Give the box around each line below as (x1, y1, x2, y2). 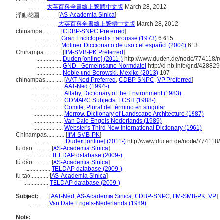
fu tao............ (16, 172, 50, 179)
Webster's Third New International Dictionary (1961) (64, 124, 202, 131)
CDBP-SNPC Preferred (63, 28, 125, 35)
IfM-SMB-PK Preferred (64, 49, 123, 55)
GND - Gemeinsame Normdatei (63, 62, 146, 69)
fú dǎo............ (16, 159, 52, 165)
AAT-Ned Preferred (66, 76, 116, 83)
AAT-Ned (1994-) (64, 83, 109, 90)
